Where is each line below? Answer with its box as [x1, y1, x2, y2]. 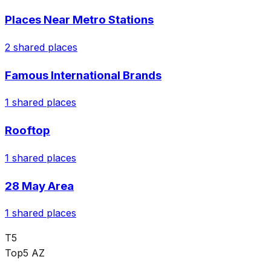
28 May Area [5, 178, 74, 193]
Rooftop [5, 123, 50, 138]
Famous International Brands [5, 68, 162, 82]
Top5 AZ [5, 247, 45, 260]
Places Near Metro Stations [5, 13, 154, 27]
